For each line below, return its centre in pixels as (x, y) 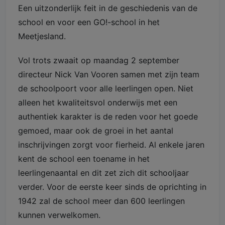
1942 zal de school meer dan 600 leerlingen (101, 201)
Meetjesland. (42, 36)
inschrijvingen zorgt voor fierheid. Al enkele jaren (111, 145)
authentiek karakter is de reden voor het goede (108, 117)
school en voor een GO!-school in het (89, 22)
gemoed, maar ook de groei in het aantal (96, 131)
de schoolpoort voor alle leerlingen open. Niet (106, 89)
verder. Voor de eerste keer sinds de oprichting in (112, 187)
